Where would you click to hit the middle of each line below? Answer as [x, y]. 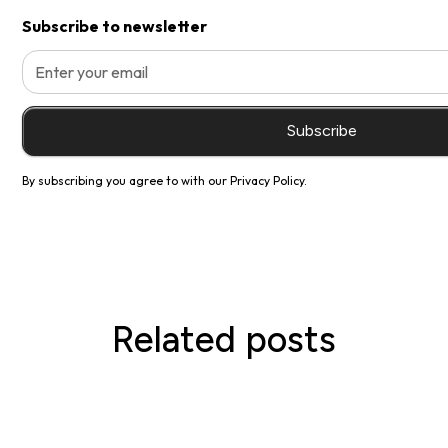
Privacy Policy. [269, 181]
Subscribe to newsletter [115, 26]
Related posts [224, 340]
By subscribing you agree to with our [126, 181]
